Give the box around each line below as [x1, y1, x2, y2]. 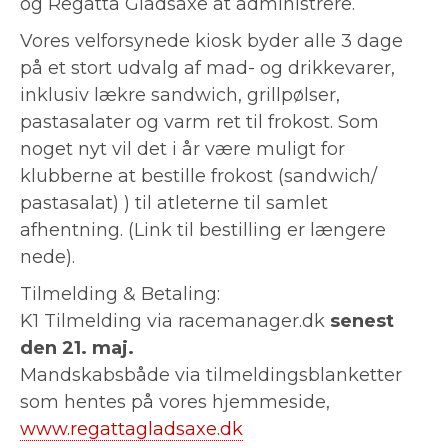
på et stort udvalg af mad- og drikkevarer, [20, 56, 395, 79]
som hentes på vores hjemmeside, [20, 390, 330, 413]
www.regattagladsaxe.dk [20, 417, 243, 440]
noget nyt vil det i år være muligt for [20, 137, 345, 160]
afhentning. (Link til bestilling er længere [20, 218, 386, 241]
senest [330, 309, 394, 332]
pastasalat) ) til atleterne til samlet [20, 191, 328, 214]
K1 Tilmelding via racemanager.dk [20, 309, 330, 332]
